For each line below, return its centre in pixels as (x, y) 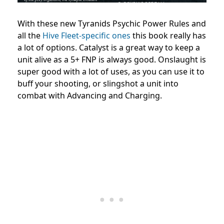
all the (30, 36)
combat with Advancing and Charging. (90, 96)
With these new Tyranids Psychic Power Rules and (112, 24)
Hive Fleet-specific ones (86, 36)
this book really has (168, 36)
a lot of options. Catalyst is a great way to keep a (109, 48)
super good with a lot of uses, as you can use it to (111, 72)
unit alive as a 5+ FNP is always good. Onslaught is (112, 60)
